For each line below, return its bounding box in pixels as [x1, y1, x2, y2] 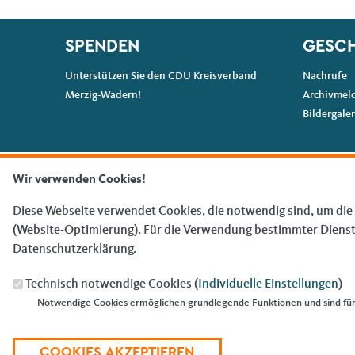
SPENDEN [65, 38, 139, 55]
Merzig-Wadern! [65, 90, 141, 101]
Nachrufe [302, 71, 347, 82]
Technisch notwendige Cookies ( [25, 277, 198, 291]
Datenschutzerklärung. [13, 242, 136, 256]
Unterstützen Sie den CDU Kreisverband [65, 71, 257, 82]
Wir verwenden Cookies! [13, 173, 146, 186]
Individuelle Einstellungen [198, 277, 338, 291]
